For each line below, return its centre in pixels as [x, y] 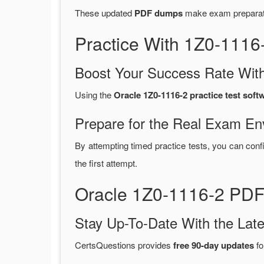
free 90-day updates [214, 245]
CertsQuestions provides [124, 245]
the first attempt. [106, 163]
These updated [105, 13]
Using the [94, 95]
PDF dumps [159, 13]
